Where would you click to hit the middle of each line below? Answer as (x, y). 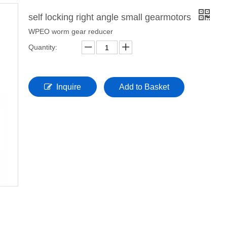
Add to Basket (144, 87)
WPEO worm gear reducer (71, 31)
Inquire (69, 87)
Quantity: (43, 47)
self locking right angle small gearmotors (111, 17)
